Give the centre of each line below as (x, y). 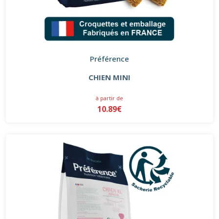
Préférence (109, 58)
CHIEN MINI (109, 77)
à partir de (109, 98)
